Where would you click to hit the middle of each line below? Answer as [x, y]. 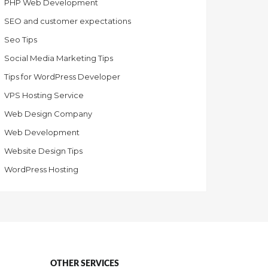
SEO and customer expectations [68, 21]
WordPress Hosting [41, 170]
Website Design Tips [43, 151]
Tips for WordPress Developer [62, 77]
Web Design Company [48, 114]
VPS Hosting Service [44, 95]
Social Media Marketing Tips [59, 58]
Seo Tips [21, 40]
